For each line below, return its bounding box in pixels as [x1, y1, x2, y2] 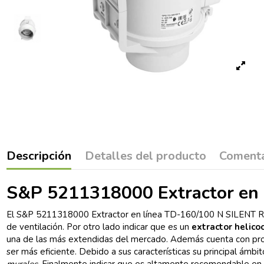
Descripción [6, 147, 72, 164]
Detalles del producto [84, 147, 206, 164]
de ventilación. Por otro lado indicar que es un [6, 221, 192, 233]
